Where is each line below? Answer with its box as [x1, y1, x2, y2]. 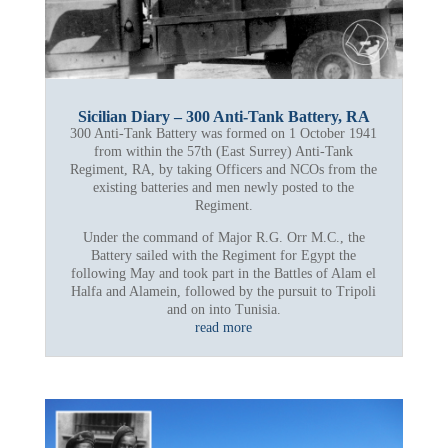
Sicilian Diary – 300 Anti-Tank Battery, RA [77, 108, 370, 126]
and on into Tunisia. [166, 302, 281, 318]
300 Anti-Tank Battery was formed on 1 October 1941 [70, 126, 378, 142]
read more [195, 320, 253, 336]
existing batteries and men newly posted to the [93, 180, 355, 196]
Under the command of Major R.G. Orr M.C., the [82, 230, 365, 246]
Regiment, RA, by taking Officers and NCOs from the [70, 162, 378, 178]
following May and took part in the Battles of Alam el [71, 266, 377, 282]
